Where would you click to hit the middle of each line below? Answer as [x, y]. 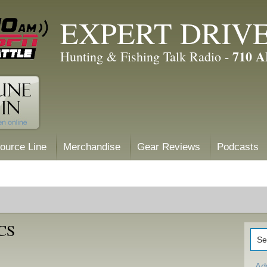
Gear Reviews [169, 147]
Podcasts [238, 147]
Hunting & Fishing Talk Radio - [146, 56]
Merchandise [92, 147]
